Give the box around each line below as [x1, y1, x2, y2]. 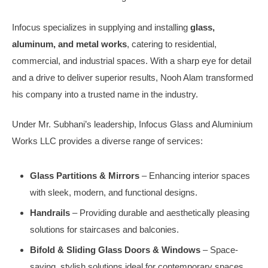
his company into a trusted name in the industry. [12, 89, 198, 99]
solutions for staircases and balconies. [30, 224, 179, 234]
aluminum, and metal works [12, 38, 127, 49]
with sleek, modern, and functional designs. [30, 187, 197, 197]
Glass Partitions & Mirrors [30, 170, 139, 181]
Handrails [30, 208, 70, 218]
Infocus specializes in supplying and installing [12, 22, 190, 32]
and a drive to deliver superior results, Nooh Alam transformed [12, 72, 253, 83]
